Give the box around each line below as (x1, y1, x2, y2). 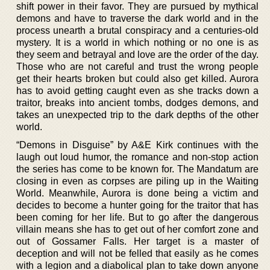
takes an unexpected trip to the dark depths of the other (16, 109, 259, 120)
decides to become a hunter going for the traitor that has (16, 199, 259, 210)
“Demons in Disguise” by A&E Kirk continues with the (16, 139, 259, 150)
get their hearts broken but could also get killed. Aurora (16, 73, 259, 84)
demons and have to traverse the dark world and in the (16, 13, 259, 24)
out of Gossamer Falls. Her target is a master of (16, 236, 259, 246)
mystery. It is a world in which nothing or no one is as (16, 37, 259, 48)
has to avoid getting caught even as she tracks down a (16, 85, 259, 96)
